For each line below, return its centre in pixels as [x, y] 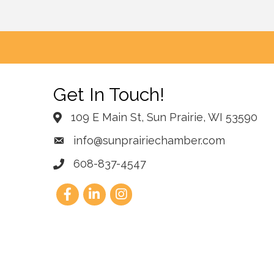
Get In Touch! [109, 95]
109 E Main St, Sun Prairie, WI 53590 [164, 117]
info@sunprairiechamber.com [149, 141]
